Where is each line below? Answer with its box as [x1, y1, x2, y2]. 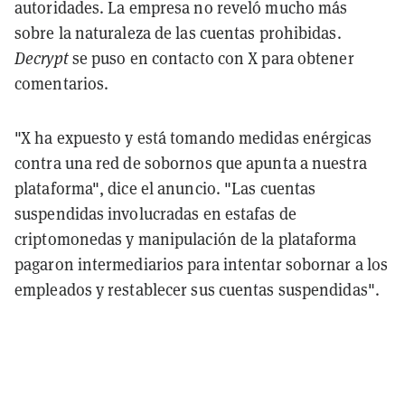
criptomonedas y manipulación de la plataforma [14, 228, 357, 250]
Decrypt [14, 47, 72, 69]
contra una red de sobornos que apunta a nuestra [14, 152, 367, 174]
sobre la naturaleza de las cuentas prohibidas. [14, 22, 342, 43]
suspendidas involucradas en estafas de [14, 202, 297, 224]
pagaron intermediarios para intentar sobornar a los [14, 253, 389, 275]
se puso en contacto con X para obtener [71, 47, 354, 69]
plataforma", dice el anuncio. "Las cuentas [14, 177, 316, 199]
